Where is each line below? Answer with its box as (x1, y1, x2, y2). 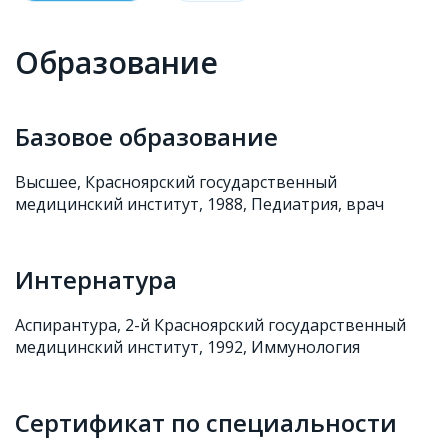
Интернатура (15, 263, 177, 296)
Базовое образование (15, 120, 278, 153)
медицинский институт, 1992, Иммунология (15, 336, 360, 358)
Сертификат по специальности (15, 406, 397, 439)
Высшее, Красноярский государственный (15, 171, 337, 193)
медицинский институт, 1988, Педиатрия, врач (15, 193, 384, 215)
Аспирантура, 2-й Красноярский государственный (15, 314, 406, 336)
